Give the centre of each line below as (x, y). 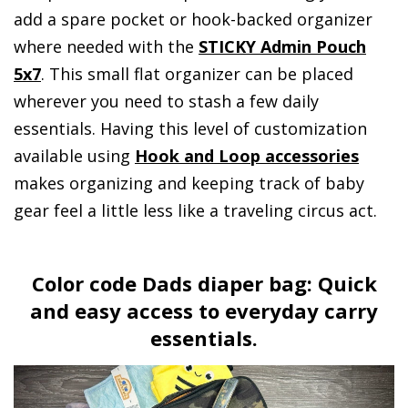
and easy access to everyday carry (204, 310)
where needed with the (106, 46)
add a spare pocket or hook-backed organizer (193, 19)
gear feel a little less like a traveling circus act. (195, 210)
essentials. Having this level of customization (190, 128)
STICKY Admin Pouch (282, 46)
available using (74, 155)
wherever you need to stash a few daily (166, 101)
